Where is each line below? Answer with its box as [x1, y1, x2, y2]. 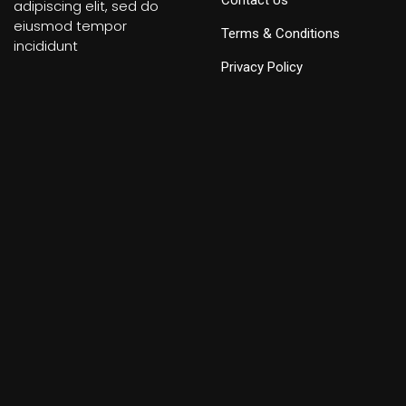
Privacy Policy [221, 59, 303, 75]
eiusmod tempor [14, 16, 127, 35]
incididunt [14, 36, 78, 55]
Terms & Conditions [221, 25, 340, 42]
